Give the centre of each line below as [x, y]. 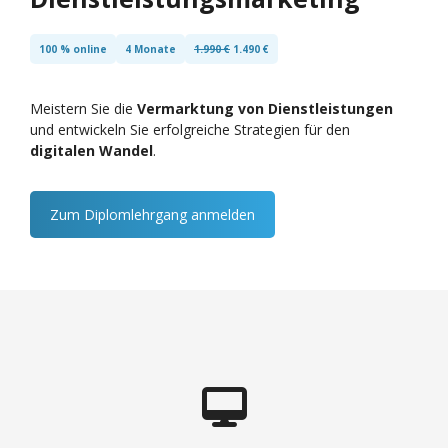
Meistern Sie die [83, 108]
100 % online [73, 49]
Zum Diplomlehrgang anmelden [152, 214]
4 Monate [150, 49]
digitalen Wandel [91, 150]
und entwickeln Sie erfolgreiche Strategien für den [190, 129]
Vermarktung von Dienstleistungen [265, 108]
